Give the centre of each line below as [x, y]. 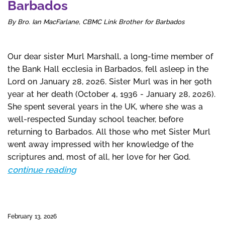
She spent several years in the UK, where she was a [105, 107]
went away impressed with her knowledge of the [100, 144]
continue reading [42, 170]
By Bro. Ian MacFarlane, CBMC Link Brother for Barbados [96, 22]
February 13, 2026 [32, 216]
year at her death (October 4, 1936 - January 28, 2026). [111, 94]
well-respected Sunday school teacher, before [95, 119]
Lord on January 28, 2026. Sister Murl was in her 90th [109, 82]
